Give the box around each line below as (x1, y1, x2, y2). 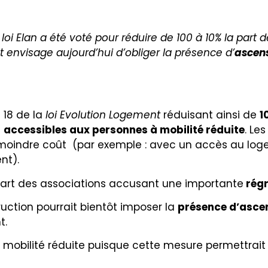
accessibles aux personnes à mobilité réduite (4, 123, 245, 138)
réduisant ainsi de (160, 108, 260, 123)
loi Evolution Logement (42, 108, 160, 123)
